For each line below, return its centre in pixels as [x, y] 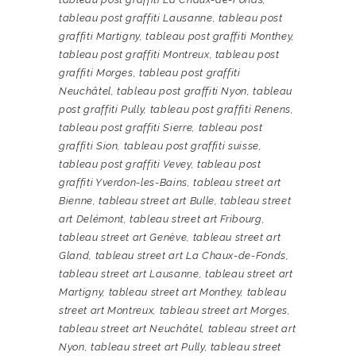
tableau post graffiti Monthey [219, 37]
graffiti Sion [89, 146]
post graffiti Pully [102, 110]
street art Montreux [106, 311]
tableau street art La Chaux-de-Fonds [190, 256]
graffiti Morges [96, 73]
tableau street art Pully [147, 347]
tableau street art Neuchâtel [131, 329]
